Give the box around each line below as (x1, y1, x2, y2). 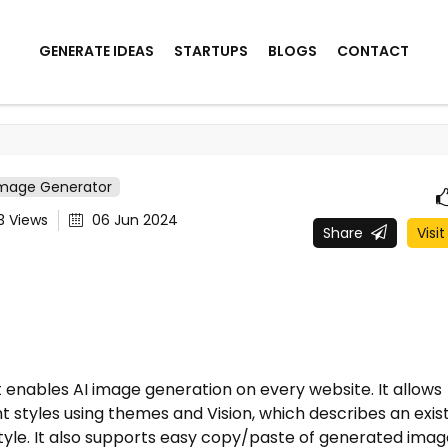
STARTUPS (174, 41, 248, 62)
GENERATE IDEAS (39, 41, 154, 62)
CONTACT (337, 41, 409, 62)
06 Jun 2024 (88, 210, 178, 231)
